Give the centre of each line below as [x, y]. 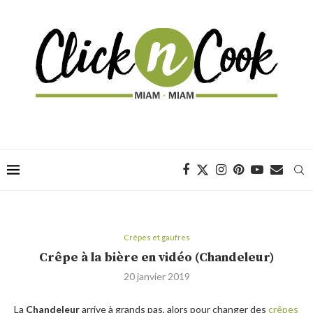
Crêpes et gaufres [156, 237]
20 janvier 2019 [156, 276]
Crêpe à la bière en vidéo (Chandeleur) [156, 257]
